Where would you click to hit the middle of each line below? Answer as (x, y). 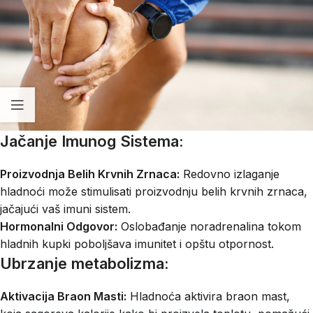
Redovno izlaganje (230, 174)
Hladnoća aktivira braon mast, (208, 296)
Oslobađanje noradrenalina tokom (209, 226)
